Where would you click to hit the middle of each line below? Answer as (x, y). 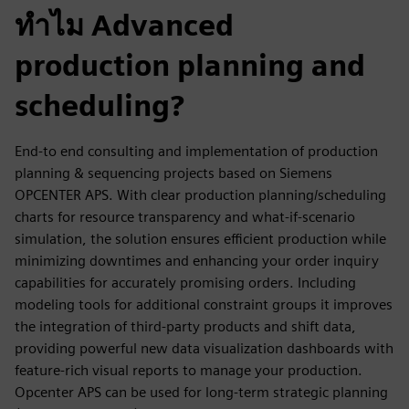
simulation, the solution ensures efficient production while (200, 239)
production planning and (190, 65)
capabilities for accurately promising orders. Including (185, 283)
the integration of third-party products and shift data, (185, 326)
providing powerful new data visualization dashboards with (204, 348)
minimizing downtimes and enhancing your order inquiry (197, 261)
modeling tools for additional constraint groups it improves (204, 304)
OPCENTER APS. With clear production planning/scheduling (200, 195)
